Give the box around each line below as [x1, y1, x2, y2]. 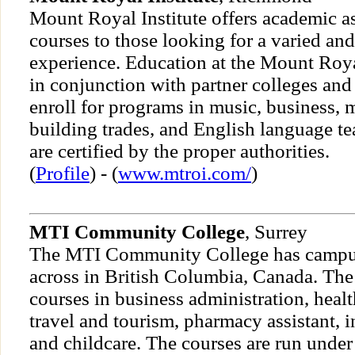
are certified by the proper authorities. [29, 140, 330, 162]
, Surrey [245, 221, 307, 243]
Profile [36, 162, 90, 185]
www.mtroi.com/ [118, 162, 251, 185]
